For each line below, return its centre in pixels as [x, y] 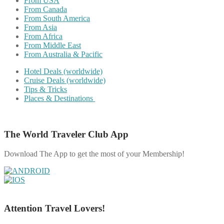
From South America [57, 18]
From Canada [45, 9]
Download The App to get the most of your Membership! [94, 154]
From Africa [43, 36]
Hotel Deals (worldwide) [63, 71]
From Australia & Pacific [63, 54]
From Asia [40, 27]
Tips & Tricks [45, 89]
